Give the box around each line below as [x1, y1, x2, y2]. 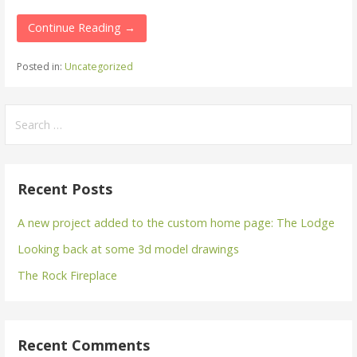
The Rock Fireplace [18, 267, 118, 283]
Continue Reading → [28, 20, 135, 36]
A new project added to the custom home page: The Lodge [18, 214, 335, 230]
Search [4, 105, 45, 121]
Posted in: [16, 59, 65, 73]
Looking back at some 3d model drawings [18, 241, 240, 257]
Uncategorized [64, 59, 133, 73]
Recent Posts [18, 178, 113, 198]
